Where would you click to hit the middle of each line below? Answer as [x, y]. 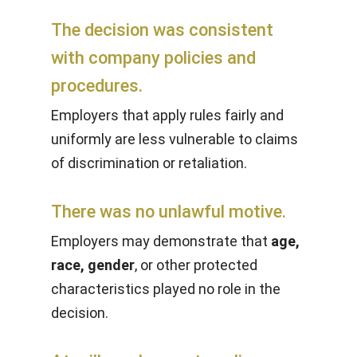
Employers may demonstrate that [161, 241]
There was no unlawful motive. [169, 212]
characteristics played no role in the [166, 289]
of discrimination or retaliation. [149, 163]
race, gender [93, 265]
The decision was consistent [162, 30]
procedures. [97, 86]
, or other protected [196, 265]
